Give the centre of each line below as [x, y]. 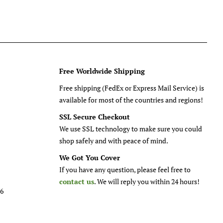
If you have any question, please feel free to [125, 169]
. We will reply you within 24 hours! [147, 181]
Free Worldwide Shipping [102, 71]
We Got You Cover [89, 158]
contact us [76, 181]
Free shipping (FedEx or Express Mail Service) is [131, 88]
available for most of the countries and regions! [131, 100]
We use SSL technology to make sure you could [130, 129]
